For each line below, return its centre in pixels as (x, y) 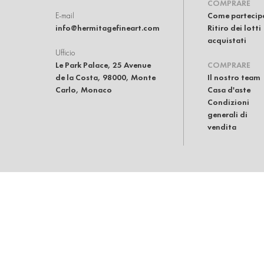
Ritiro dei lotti (234, 28)
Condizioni (228, 102)
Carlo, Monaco (84, 90)
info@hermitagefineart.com (108, 28)
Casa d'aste (229, 90)
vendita (222, 127)
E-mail (65, 15)
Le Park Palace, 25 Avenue (103, 65)
